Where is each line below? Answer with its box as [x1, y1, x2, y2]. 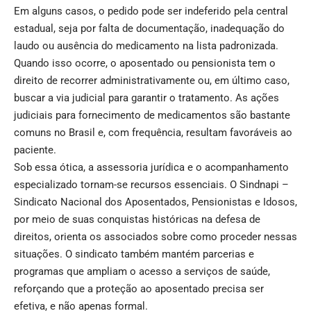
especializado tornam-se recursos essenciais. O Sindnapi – [14, 178, 289, 192]
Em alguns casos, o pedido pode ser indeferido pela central [14, 5, 288, 18]
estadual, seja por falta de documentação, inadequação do [14, 22, 285, 35]
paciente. [14, 144, 56, 157]
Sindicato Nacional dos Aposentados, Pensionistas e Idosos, [14, 196, 297, 209]
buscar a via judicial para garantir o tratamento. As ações [14, 92, 279, 105]
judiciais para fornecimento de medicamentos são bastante [14, 109, 290, 122]
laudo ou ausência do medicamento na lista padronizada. [14, 40, 278, 53]
